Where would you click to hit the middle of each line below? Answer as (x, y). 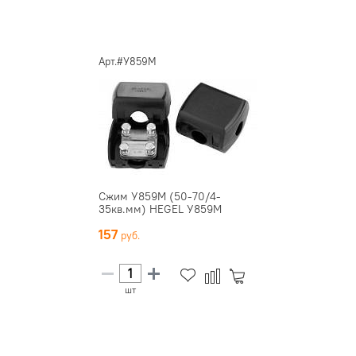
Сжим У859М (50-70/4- (160, 196)
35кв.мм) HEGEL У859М (160, 209)
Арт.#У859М (128, 61)
